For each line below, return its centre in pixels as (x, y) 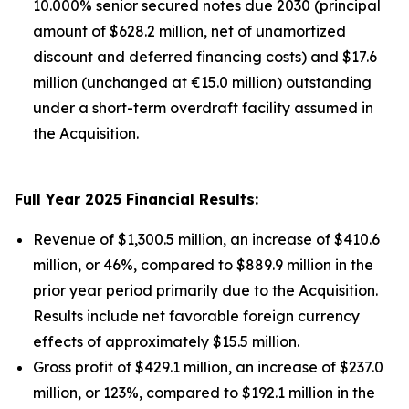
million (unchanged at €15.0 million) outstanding (202, 82)
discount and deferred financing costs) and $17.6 (205, 57)
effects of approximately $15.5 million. (166, 341)
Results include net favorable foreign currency (196, 316)
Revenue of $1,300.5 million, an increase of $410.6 (206, 239)
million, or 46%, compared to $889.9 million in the (203, 265)
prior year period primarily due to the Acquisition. (205, 290)
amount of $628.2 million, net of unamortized (189, 31)
